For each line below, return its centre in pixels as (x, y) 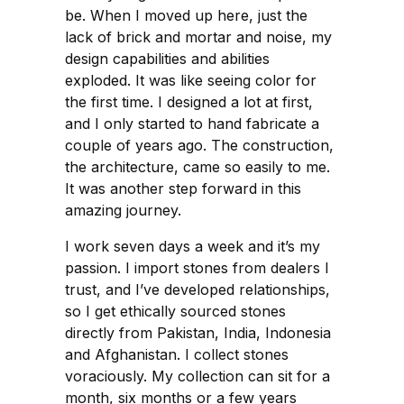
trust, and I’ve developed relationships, (197, 290)
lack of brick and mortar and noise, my (198, 37)
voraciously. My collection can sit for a (197, 376)
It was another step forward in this (183, 189)
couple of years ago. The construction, (199, 146)
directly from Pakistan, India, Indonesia (198, 333)
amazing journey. (125, 211)
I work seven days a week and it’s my (193, 247)
